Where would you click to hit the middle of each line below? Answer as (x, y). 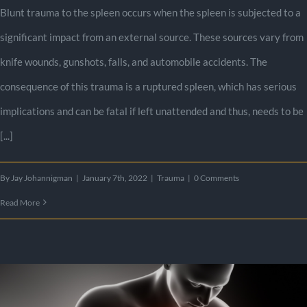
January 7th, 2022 (115, 177)
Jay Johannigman (42, 177)
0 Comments (217, 177)
